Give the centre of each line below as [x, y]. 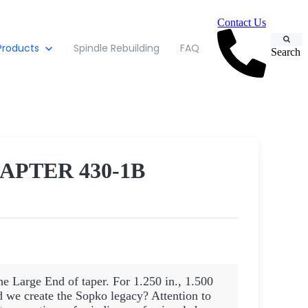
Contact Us [242, 22]
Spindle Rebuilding [116, 48]
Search [286, 52]
